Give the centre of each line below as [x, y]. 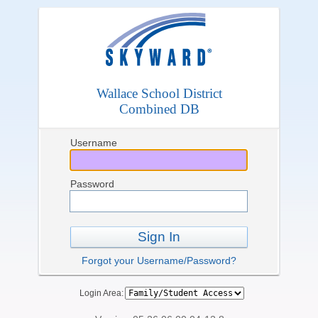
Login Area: [99, 293]
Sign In [159, 237]
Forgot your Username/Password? [159, 261]
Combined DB [159, 109]
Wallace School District [159, 93]
